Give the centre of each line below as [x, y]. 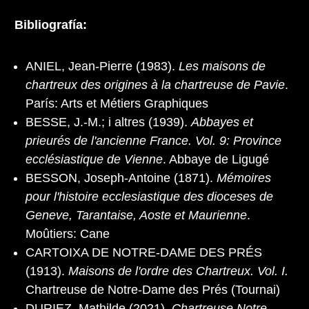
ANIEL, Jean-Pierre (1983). [102, 67]
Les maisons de [222, 67]
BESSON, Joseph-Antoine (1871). [121, 178]
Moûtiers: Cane [68, 234]
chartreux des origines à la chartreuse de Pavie [155, 85]
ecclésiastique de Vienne [94, 160]
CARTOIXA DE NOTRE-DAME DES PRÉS [144, 253]
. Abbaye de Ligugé [216, 160]
